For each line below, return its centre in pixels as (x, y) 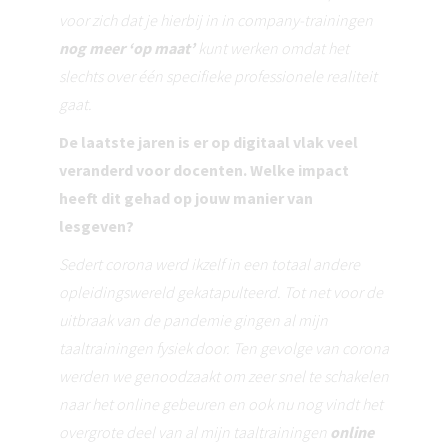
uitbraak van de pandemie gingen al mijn (193, 320)
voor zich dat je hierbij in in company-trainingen (216, 20)
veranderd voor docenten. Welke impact (204, 170)
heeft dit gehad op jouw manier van (186, 198)
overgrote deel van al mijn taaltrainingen (194, 432)
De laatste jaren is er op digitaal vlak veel (208, 142)
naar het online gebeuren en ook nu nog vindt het (221, 404)
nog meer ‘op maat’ (127, 48)
